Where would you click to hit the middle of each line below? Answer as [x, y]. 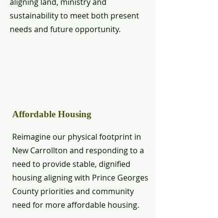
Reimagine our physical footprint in [77, 137]
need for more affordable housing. [76, 205]
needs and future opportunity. [65, 29]
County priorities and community [73, 191]
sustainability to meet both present [74, 16]
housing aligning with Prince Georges [80, 178]
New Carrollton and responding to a [78, 150]
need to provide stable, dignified [71, 164]
